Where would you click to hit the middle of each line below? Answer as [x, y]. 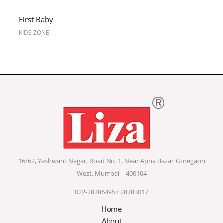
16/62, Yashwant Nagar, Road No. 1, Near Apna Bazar [96, 161]
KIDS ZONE [34, 32]
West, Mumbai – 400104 [111, 173]
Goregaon [190, 161]
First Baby [36, 19]
